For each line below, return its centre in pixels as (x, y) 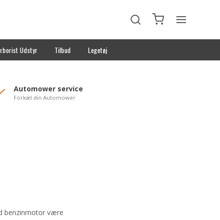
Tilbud (62, 50)
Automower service (48, 89)
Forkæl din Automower (45, 97)
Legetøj (97, 50)
